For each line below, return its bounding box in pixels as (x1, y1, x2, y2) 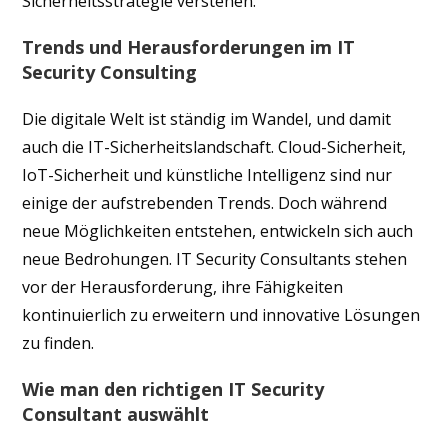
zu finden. (22, 331, 95, 354)
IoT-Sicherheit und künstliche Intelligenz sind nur (22, 163, 393, 186)
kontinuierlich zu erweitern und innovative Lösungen (22, 303, 421, 326)
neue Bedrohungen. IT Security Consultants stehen (22, 247, 408, 270)
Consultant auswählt (22, 401, 210, 426)
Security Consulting (22, 59, 198, 84)
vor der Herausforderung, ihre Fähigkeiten (22, 275, 344, 298)
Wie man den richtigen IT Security (22, 376, 325, 401)
